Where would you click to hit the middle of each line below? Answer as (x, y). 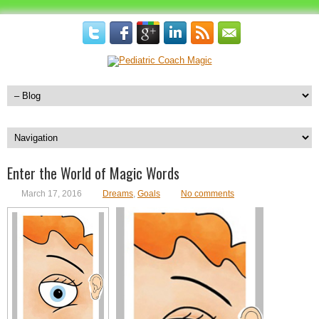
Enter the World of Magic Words (93, 173)
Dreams (118, 194)
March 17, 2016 (52, 194)
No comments (208, 194)
